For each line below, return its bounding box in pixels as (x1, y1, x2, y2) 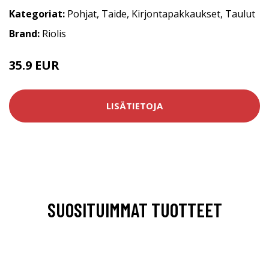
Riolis (42, 26, 66, 40)
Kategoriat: (9, 7, 65, 20)
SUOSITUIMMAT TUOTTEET (47, 198, 222, 221)
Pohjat (67, 7, 97, 20)
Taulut (225, 7, 255, 20)
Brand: (9, 26, 42, 40)
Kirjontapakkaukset (131, 7, 220, 20)
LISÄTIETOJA (106, 100, 163, 112)
